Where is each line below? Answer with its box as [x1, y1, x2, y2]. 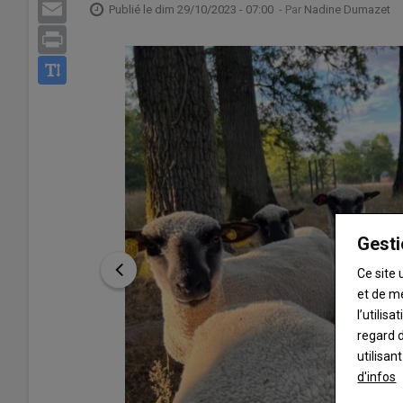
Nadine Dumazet [304, 2, 390, 16]
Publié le [109, 2, 155, 16]
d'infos [357, 370, 397, 384]
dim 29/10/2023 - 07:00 [155, 2, 273, 16]
